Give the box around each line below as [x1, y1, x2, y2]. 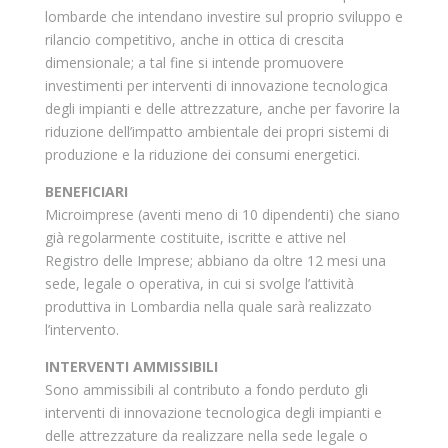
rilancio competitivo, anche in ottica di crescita [44, 30, 344, 49]
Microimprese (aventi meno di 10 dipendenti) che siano [44, 205, 400, 224]
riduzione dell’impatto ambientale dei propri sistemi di [44, 122, 389, 141]
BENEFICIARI [44, 182, 128, 201]
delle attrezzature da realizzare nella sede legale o [44, 426, 368, 445]
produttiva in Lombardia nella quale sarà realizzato [44, 297, 372, 316]
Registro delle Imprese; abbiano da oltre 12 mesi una [44, 251, 386, 270]
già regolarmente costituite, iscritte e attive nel [44, 228, 346, 247]
